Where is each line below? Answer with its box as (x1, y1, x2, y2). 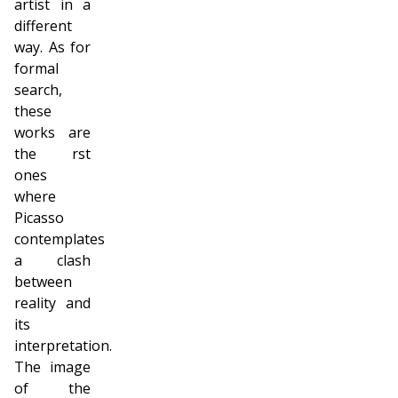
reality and (14, 293, 91, 314)
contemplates (14, 229, 105, 250)
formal (14, 59, 59, 79)
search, (14, 80, 62, 100)
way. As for (14, 37, 91, 58)
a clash (14, 251, 91, 271)
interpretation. (14, 336, 112, 356)
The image (14, 357, 91, 378)
